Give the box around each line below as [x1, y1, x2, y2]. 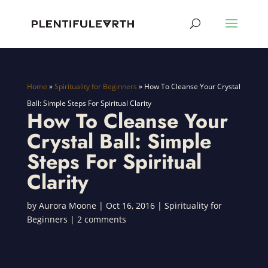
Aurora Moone [38, 200, 96, 211]
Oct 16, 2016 [105, 200, 155, 211]
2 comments [77, 214, 126, 225]
